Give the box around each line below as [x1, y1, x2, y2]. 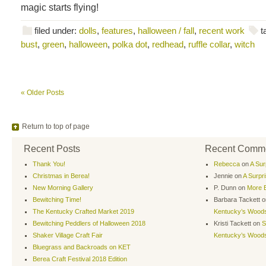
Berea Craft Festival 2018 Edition [33, 255, 127, 262]
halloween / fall [138, 25, 194, 36]
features [102, 25, 133, 36]
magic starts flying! [21, 1, 99, 12]
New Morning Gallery [33, 183, 93, 191]
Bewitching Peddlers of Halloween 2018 [33, 219, 145, 227]
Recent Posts [24, 143, 80, 154]
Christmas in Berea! [33, 172, 90, 179]
